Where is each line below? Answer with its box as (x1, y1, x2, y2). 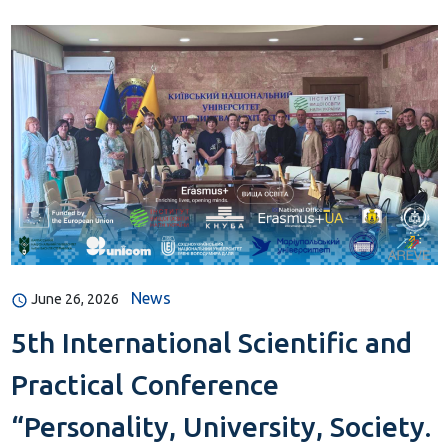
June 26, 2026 (30, 291, 119, 308)
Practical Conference (10, 369, 279, 401)
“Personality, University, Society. (10, 411, 431, 443)
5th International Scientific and (10, 327, 412, 359)
